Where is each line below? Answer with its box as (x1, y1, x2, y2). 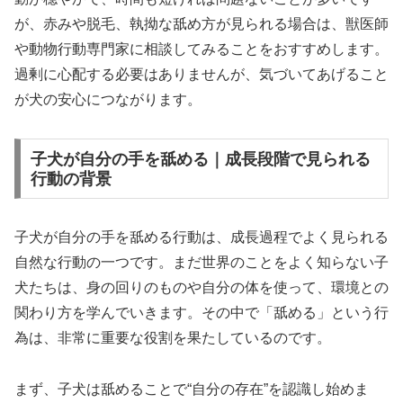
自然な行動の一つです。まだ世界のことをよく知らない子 (14, 255, 389, 271)
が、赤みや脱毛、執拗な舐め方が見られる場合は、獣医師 (14, 15, 389, 31)
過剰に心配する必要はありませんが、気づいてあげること (14, 66, 389, 82)
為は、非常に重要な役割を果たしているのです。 (14, 330, 331, 346)
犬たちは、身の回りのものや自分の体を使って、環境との (14, 280, 389, 296)
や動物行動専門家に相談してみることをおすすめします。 (14, 40, 389, 57)
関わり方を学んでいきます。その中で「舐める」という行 (14, 305, 389, 321)
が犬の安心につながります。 (14, 91, 201, 107)
